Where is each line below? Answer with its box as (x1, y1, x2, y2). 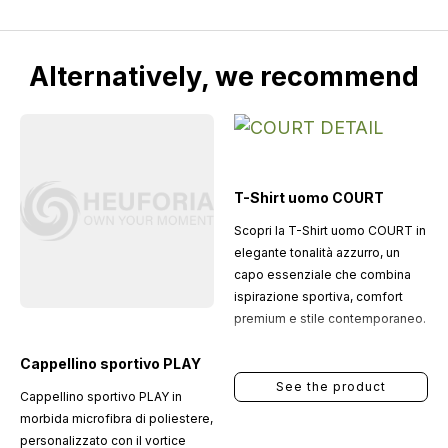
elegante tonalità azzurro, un (233, 245, 400, 260)
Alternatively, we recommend (29, 60, 419, 93)
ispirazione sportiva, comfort (233, 289, 403, 304)
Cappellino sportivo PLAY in (19, 388, 182, 404)
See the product (275, 379, 386, 394)
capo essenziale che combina (233, 267, 411, 282)
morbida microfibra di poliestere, (19, 410, 213, 426)
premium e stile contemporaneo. (233, 311, 426, 326)
